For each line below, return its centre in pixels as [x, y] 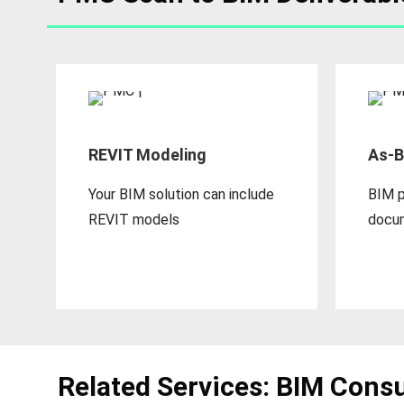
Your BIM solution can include [182, 195]
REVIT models [134, 220]
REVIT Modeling [148, 155]
